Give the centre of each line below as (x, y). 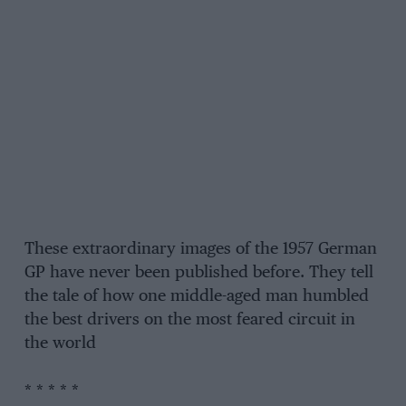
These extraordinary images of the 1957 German (200, 250)
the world (60, 344)
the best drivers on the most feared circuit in (189, 320)
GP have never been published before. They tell (198, 273)
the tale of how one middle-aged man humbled (196, 297)
